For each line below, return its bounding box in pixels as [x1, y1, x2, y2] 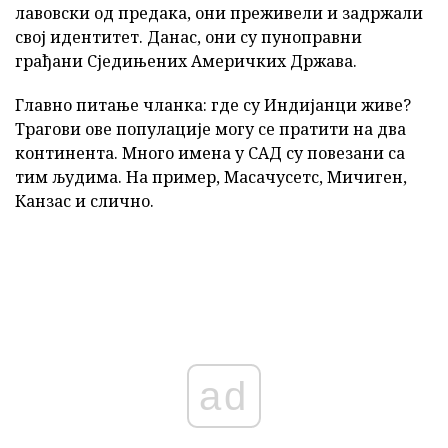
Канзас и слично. [15, 190, 154, 212]
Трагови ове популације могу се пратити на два [15, 118, 406, 140]
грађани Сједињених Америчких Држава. [15, 50, 357, 72]
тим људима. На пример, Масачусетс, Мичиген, [15, 166, 407, 188]
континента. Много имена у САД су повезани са [15, 142, 405, 164]
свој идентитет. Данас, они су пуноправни [15, 26, 362, 48]
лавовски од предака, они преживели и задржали [15, 2, 423, 24]
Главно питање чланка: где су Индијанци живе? [15, 94, 411, 116]
